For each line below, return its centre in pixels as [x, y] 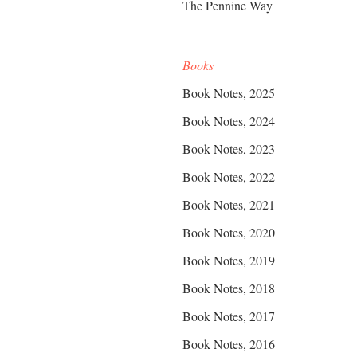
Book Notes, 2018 [229, 288]
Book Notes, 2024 [229, 121]
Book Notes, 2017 [229, 316]
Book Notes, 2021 [229, 204]
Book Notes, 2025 [229, 93]
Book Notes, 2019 [229, 260]
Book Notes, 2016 [229, 344]
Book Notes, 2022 [229, 177]
